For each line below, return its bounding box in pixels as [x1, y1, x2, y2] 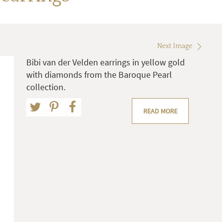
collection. [26, 81, 65, 93]
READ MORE [143, 107, 177, 116]
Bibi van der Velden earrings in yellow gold [26, 56, 185, 68]
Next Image [157, 42, 192, 51]
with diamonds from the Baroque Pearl [26, 69, 172, 81]
